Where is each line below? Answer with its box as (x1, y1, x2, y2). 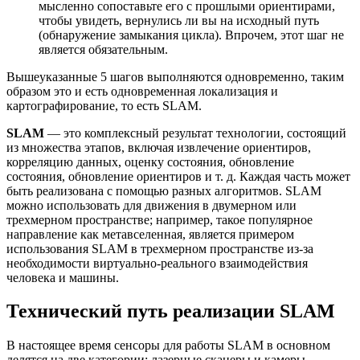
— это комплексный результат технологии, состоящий (44, 125, 346, 140)
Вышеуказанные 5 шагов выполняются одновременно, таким (6, 69, 344, 84)
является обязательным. (39, 42, 168, 56)
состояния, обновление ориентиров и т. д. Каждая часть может (6, 169, 350, 183)
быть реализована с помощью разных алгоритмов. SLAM (6, 183, 321, 198)
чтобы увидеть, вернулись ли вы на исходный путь (39, 13, 319, 27)
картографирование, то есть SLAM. (6, 98, 202, 112)
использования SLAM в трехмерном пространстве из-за (6, 241, 313, 256)
